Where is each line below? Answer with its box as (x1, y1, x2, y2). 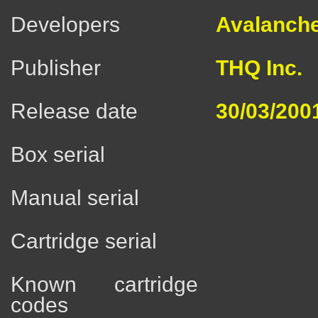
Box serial (10, 143, 105, 167)
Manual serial (10, 186, 139, 210)
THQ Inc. (215, 56, 302, 80)
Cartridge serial (10, 229, 157, 253)
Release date (10, 99, 138, 124)
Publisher (10, 56, 101, 80)
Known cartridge (10, 273, 198, 297)
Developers (10, 13, 120, 37)
